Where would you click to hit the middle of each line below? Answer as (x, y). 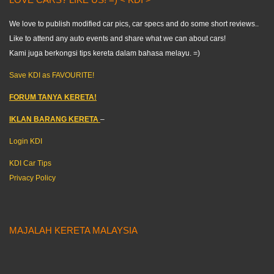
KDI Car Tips (30, 164)
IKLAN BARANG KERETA (55, 120)
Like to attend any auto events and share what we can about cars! (117, 39)
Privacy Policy (32, 178)
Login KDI (26, 142)
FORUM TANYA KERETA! (53, 98)
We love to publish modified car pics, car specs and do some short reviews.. (134, 24)
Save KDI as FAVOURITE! (52, 76)
